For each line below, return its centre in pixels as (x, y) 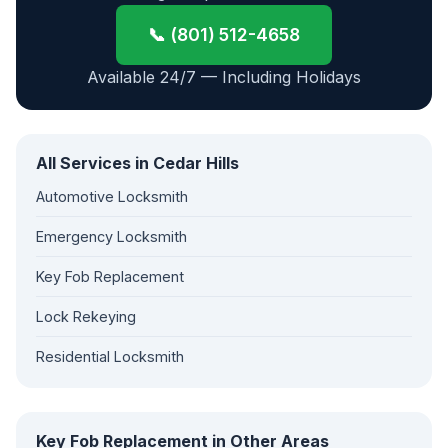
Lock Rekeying (86, 316)
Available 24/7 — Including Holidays (224, 77)
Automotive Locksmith (112, 196)
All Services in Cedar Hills (137, 163)
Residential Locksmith (110, 356)
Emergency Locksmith (111, 236)
